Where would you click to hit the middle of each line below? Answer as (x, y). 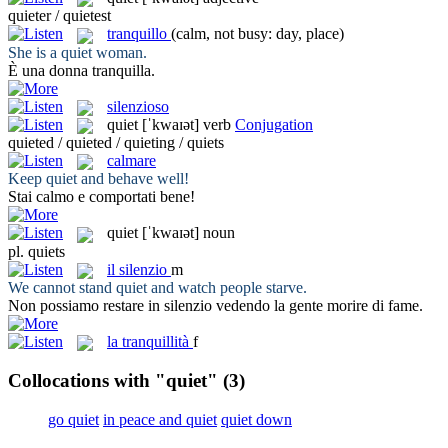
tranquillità (155, 342)
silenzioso (138, 106)
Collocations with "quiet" (113, 381)
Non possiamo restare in (86, 306)
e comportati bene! (134, 197)
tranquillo (137, 34)
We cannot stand (62, 288)
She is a (34, 52)
